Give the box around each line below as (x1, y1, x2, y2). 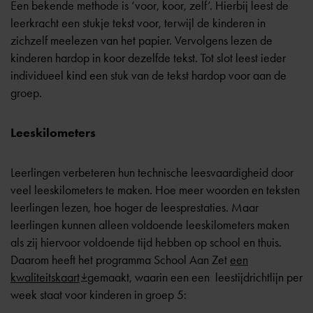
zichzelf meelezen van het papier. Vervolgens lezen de (10, 33, 272, 48)
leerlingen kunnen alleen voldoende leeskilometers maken (10, 217, 289, 233)
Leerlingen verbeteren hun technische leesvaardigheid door (10, 165, 293, 180)
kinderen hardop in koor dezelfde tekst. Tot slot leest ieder (10, 50, 286, 66)
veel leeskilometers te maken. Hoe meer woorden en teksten (10, 182, 300, 198)
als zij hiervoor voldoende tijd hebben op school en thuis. (10, 235, 282, 250)
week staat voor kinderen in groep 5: (10, 287, 187, 303)
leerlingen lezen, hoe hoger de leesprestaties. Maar (10, 200, 259, 215)
